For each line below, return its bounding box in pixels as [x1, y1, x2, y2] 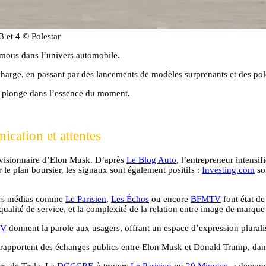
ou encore [149, 194, 191, 204]
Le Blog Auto [126, 154, 176, 164]
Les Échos [111, 194, 149, 204]
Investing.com [202, 164, 255, 175]
